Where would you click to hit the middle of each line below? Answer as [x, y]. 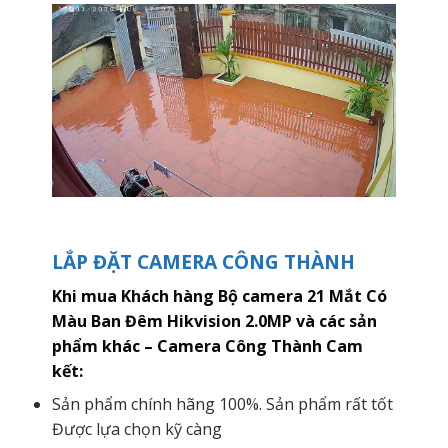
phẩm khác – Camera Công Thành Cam [207, 345]
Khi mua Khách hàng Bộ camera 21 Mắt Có [219, 295]
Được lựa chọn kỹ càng [136, 428]
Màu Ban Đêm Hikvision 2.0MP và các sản [214, 320]
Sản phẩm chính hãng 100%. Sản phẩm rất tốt [222, 403]
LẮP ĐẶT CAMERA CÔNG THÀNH [203, 262]
